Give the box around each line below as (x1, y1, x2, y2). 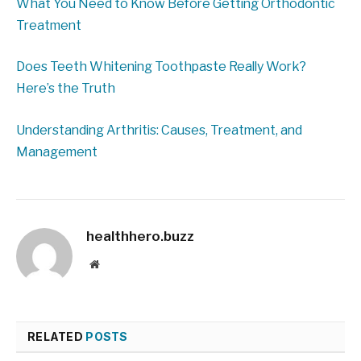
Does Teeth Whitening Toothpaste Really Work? (16, 59, 306, 75)
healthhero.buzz (86, 227, 194, 244)
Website (98, 257, 135, 269)
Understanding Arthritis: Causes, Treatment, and (16, 122, 302, 138)
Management (16, 143, 98, 160)
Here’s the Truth (16, 81, 115, 97)
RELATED (27, 329, 86, 343)
